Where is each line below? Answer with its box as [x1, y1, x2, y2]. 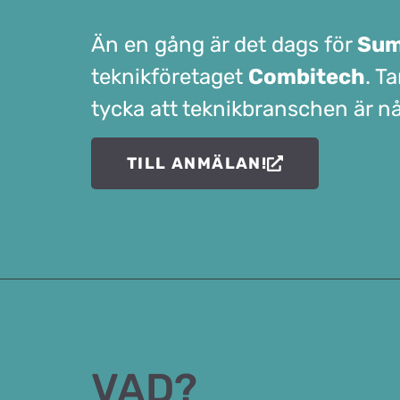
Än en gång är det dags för [91, 31, 357, 57]
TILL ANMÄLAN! [127, 153, 268, 173]
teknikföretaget [91, 63, 248, 89]
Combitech [248, 63, 365, 89]
